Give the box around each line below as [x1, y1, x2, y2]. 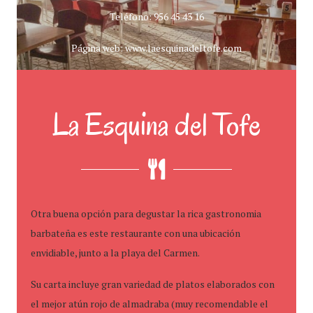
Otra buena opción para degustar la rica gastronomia [31, 207, 261, 220]
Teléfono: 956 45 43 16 [109, 10, 204, 23]
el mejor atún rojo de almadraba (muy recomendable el [31, 297, 268, 310]
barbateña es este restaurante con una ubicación [31, 226, 240, 240]
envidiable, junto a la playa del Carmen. [31, 246, 200, 259]
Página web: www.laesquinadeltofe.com [71, 41, 242, 54]
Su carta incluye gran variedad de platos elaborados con [31, 277, 275, 291]
